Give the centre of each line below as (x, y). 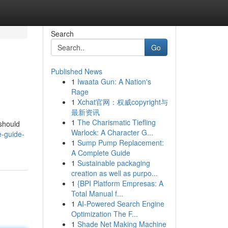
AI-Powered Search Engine (121, 204)
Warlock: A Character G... (112, 132)
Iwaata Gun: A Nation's (114, 81)
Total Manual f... (97, 193)
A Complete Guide (101, 153)
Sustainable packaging (113, 163)
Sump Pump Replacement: (120, 142)
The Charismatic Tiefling (116, 122)
